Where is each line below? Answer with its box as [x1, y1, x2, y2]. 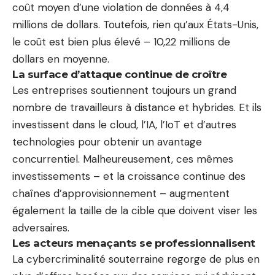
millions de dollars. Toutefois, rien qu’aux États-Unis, [12, 17, 258, 31]
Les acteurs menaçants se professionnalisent [12, 236, 255, 249]
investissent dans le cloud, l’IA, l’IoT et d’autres [12, 117, 236, 131]
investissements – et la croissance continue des [12, 169, 246, 183]
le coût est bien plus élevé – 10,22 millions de [12, 34, 230, 48]
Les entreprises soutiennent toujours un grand [12, 83, 236, 97]
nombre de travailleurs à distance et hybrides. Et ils [12, 100, 261, 114]
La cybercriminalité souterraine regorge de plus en [12, 252, 260, 266]
